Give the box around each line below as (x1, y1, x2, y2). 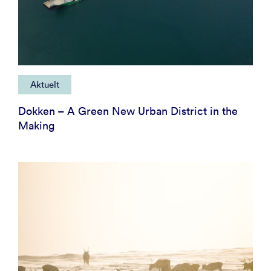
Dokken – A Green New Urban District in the (18, 103, 238, 118)
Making (18, 118, 54, 132)
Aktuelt (30, 78, 59, 90)
